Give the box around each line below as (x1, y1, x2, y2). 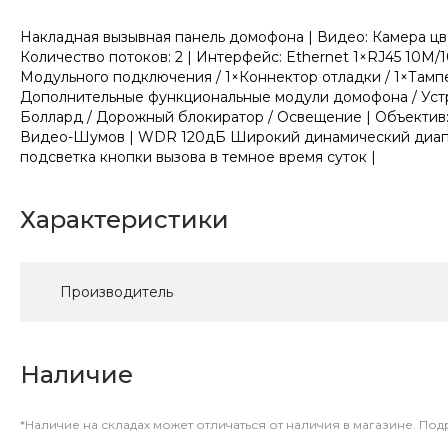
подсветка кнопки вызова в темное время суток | (20, 148, 376, 167)
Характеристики (20, 205, 229, 235)
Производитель (60, 283, 173, 302)
